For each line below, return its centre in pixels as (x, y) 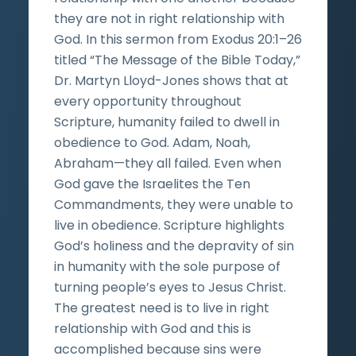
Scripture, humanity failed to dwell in (167, 122)
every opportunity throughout (148, 101)
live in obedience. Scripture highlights (169, 225)
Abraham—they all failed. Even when (168, 163)
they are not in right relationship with (169, 18)
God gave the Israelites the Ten (152, 184)
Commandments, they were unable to (174, 204)
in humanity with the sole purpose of (167, 266)
